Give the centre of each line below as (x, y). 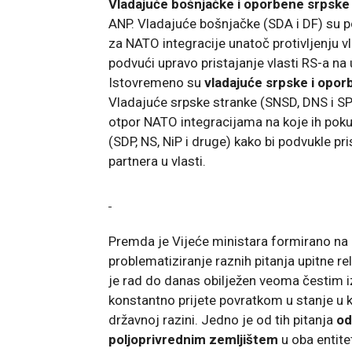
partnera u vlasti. (157, 161)
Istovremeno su (156, 82)
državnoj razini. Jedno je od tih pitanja (222, 319)
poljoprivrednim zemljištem (193, 339)
